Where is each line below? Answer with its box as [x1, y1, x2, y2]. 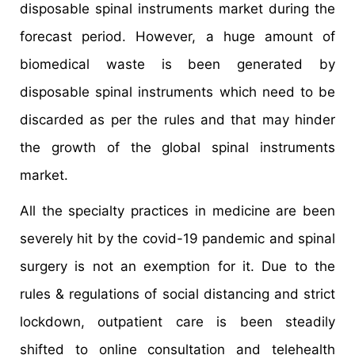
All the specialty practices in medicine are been [20, 203, 335, 219]
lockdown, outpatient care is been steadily [20, 314, 335, 330]
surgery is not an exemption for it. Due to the [20, 258, 335, 275]
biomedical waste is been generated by [20, 56, 335, 73]
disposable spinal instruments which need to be [20, 84, 335, 101]
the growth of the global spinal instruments [20, 139, 335, 156]
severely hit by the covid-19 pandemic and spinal [20, 231, 335, 247]
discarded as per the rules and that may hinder [20, 112, 335, 128]
